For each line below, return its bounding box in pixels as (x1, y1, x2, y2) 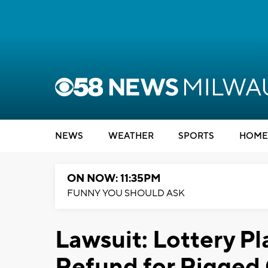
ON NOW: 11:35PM (67, 172, 161, 185)
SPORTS (178, 130, 214, 142)
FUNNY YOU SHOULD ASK (67, 187, 185, 199)
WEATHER (108, 130, 154, 142)
